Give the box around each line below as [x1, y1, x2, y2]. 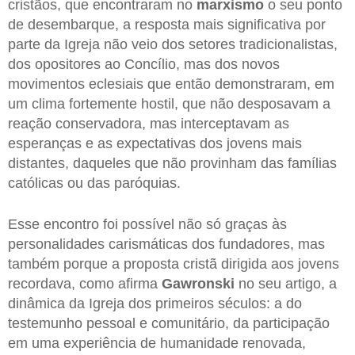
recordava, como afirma [8, 275, 162, 292]
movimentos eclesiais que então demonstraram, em [8, 76, 334, 93]
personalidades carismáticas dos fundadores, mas [8, 235, 325, 252]
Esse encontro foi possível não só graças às [8, 216, 287, 232]
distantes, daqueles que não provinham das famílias [8, 155, 337, 172]
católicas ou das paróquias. [8, 175, 181, 192]
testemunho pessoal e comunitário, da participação [8, 315, 330, 331]
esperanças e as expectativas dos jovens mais [8, 136, 302, 152]
